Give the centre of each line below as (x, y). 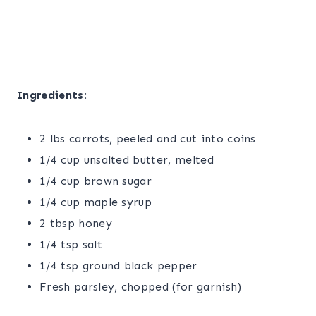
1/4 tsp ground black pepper (119, 266)
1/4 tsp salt (71, 244)
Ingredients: (52, 95)
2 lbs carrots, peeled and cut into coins (148, 139)
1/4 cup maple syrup (96, 202)
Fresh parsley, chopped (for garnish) (141, 287)
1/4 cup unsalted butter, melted (127, 160)
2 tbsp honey (76, 223)
